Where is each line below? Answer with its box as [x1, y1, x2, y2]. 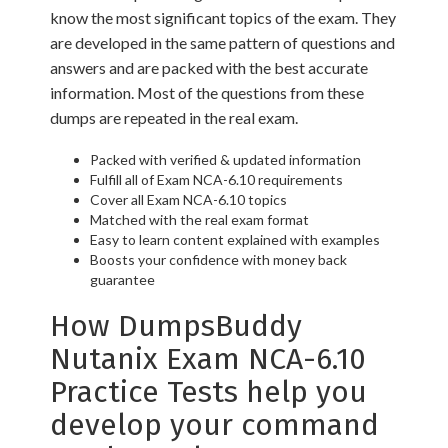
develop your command [50, 407, 379, 444]
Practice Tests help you [50, 374, 367, 411]
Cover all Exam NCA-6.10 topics [90, 191, 287, 209]
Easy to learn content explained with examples [90, 231, 380, 249]
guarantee [90, 271, 155, 289]
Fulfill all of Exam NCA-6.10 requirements [90, 171, 343, 189]
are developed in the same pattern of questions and [50, 33, 395, 53]
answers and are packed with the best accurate [50, 58, 368, 78]
